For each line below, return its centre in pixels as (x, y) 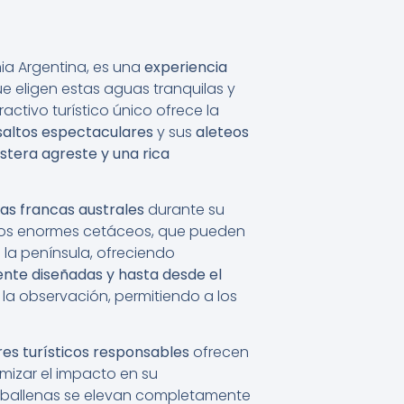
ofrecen (219, 353)
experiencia (186, 67)
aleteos (222, 132)
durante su (184, 209)
